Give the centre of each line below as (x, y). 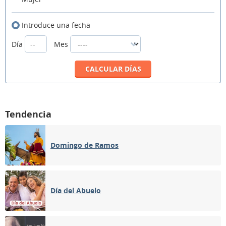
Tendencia (28, 114)
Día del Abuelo (76, 190)
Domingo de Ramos (84, 145)
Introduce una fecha (56, 25)
